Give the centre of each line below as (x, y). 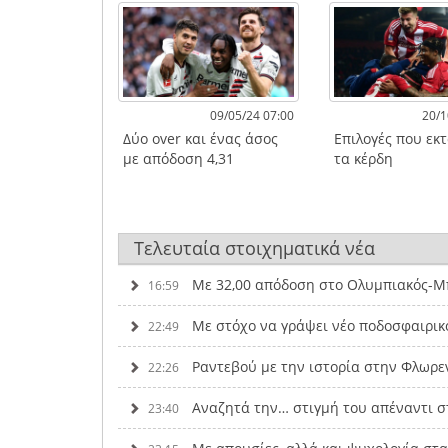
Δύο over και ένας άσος (200, 138)
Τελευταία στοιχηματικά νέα (254, 247)
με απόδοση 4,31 (178, 158)
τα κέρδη (364, 158)
